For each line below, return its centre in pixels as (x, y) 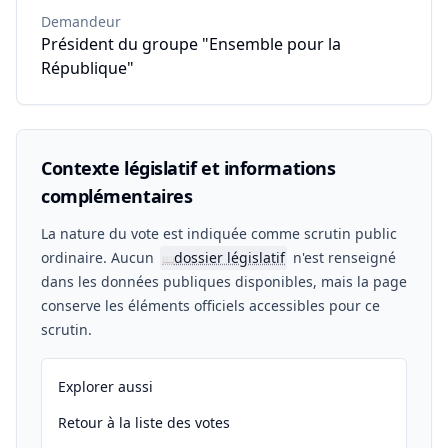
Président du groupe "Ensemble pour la (191, 44)
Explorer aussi (105, 386)
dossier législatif (229, 257)
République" (87, 68)
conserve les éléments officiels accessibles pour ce (210, 305)
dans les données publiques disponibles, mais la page (224, 281)
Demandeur (81, 21)
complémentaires (117, 196)
